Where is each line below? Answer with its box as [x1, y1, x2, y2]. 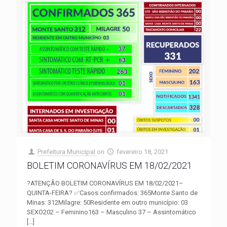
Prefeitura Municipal [37, 147, 96, 156]
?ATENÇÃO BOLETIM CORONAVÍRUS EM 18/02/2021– [27, 179, 183, 187]
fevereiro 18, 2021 [117, 147, 169, 156]
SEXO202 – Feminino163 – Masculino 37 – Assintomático [27, 208, 196, 216]
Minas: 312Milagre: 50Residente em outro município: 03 [27, 198, 188, 206]
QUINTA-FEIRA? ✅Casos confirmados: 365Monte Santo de [27, 188, 198, 197]
